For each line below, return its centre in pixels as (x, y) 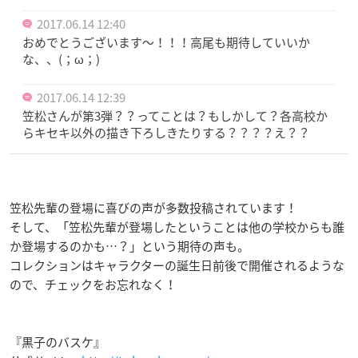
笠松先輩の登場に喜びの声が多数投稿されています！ (153, 207)
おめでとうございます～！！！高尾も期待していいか (166, 42)
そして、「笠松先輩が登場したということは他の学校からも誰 (177, 227)
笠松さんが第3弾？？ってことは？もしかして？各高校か (175, 115)
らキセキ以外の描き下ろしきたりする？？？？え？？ (166, 132)
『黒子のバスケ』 (58, 342)
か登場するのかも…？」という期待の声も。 (129, 246)
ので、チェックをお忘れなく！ (93, 284)
